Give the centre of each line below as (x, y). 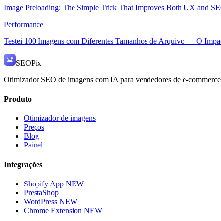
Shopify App (45, 184)
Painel (33, 145)
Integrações (23, 164)
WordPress (41, 201)
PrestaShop (41, 192)
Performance (24, 24)
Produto (18, 99)
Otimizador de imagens (60, 118)
